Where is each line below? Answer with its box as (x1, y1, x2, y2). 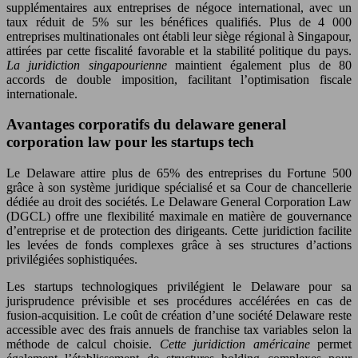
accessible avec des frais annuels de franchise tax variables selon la (6, 323, 352, 336)
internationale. (6, 86, 78, 101)
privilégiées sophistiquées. (6, 253, 137, 266)
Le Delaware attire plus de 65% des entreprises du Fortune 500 (6, 166, 352, 180)
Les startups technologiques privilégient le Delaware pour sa (6, 280, 352, 293)
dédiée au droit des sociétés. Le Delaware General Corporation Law (6, 195, 352, 209)
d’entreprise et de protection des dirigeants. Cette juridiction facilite (6, 224, 352, 237)
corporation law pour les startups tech (6, 133, 254, 151)
